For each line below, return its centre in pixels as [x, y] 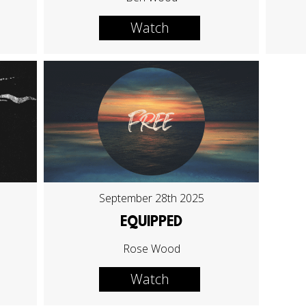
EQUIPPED [152, 222]
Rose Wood [151, 248]
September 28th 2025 [151, 198]
